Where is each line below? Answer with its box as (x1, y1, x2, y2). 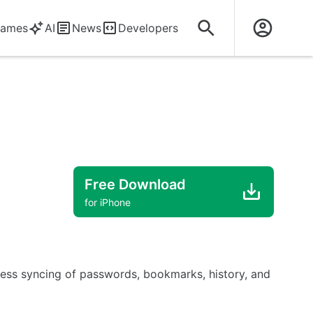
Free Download (85, 175, 186, 193)
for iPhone (85, 196, 131, 208)
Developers (118, 21, 178, 35)
